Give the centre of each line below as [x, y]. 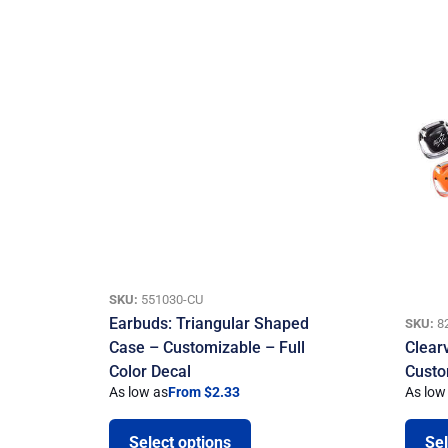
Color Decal [150, 371]
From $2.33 [204, 392]
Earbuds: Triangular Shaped [209, 323]
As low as [139, 392]
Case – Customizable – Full [207, 347]
